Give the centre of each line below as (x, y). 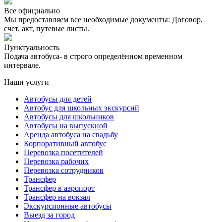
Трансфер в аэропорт (59, 188)
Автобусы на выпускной (66, 125)
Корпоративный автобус (65, 143)
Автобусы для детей (58, 99)
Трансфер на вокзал (57, 197)
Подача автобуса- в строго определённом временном (93, 56)
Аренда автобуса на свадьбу (71, 134)
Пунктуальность (32, 47)
